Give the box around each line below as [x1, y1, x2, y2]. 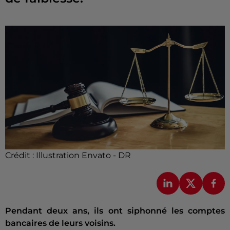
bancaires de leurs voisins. [5, 218, 116, 228]
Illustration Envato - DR [36, 150, 131, 160]
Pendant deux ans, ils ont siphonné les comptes [5, 206, 225, 216]
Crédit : [5, 150, 36, 160]
